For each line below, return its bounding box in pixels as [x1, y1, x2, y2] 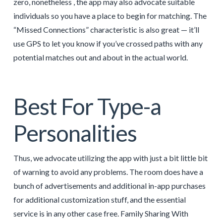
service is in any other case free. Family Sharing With [13, 208, 188, 218]
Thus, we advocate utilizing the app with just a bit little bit [13, 153, 208, 163]
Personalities [13, 119, 137, 147]
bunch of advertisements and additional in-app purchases [13, 180, 206, 190]
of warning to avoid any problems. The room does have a [13, 166, 203, 176]
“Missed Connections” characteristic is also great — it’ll [13, 25, 199, 35]
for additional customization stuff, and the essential [13, 194, 186, 204]
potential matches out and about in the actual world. [13, 53, 188, 62]
